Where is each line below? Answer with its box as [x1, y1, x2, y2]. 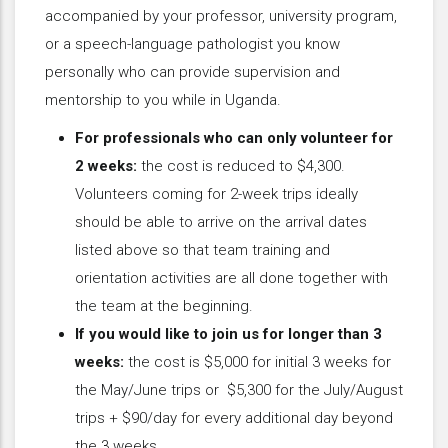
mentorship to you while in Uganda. [45, 90, 285, 109]
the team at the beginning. [75, 296, 257, 315]
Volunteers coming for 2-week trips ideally [75, 184, 358, 203]
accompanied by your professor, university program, [45, 6, 397, 25]
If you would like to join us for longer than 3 [75, 324, 382, 343]
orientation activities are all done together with [75, 268, 388, 287]
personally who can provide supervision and [45, 62, 340, 81]
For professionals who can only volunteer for [75, 128, 393, 147]
